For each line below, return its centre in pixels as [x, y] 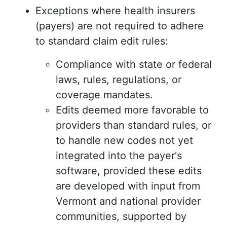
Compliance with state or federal [134, 65]
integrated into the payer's [119, 156]
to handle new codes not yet [124, 141]
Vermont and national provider [128, 201]
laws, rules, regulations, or [119, 80]
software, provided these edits [129, 171]
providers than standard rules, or [134, 125]
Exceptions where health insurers [115, 11]
